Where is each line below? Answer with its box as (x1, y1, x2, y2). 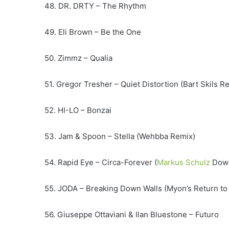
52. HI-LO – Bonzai (44, 105, 111, 116)
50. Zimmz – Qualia (44, 53, 112, 63)
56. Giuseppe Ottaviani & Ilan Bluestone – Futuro (44, 210, 219, 220)
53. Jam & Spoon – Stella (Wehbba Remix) (44, 131, 195, 142)
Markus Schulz (157, 157, 210, 168)
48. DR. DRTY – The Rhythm (44, 1, 146, 11)
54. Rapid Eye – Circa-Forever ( (44, 157, 157, 168)
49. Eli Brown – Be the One (44, 27, 141, 37)
